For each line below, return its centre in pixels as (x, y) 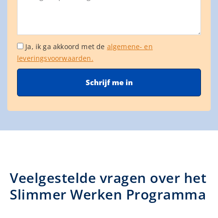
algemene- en (130, 47)
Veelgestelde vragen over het (108, 178)
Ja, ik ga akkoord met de (66, 47)
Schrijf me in (109, 82)
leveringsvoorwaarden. (55, 58)
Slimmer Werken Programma (108, 194)
